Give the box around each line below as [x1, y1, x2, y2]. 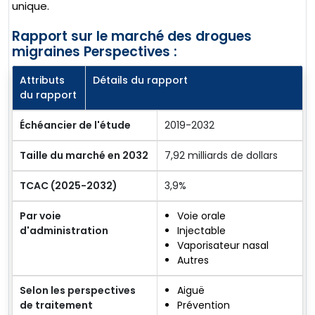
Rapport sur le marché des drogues [12, 26, 252, 46]
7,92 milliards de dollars [165, 148, 278, 162]
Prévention [177, 297, 230, 312]
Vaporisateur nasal [177, 238, 269, 252]
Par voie [20, 208, 61, 223]
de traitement [20, 297, 93, 312]
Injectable [177, 223, 226, 238]
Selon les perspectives [20, 283, 136, 297]
